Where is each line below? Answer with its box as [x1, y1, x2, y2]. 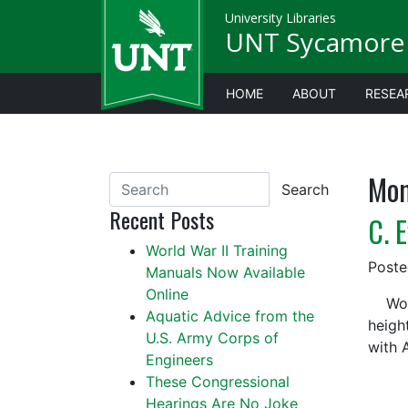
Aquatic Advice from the [146, 307, 314, 325]
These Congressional [146, 372, 290, 391]
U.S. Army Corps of [146, 329, 279, 347]
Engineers [146, 351, 213, 369]
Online [146, 285, 189, 303]
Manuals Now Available [146, 263, 305, 281]
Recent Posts [109, 203, 214, 236]
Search [280, 180, 329, 199]
